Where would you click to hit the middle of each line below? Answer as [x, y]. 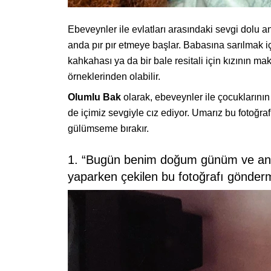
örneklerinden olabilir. [114, 77]
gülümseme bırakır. [108, 129]
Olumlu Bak [94, 97]
